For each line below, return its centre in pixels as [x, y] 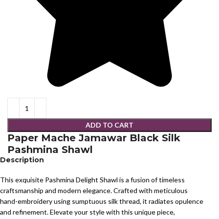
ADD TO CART [109, 125]
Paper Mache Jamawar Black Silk [94, 138]
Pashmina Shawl [50, 150]
